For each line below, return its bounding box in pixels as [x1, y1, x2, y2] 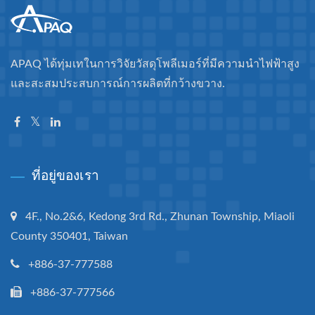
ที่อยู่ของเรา [32, 166, 99, 185]
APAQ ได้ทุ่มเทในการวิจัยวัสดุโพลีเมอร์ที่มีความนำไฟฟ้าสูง [11, 58, 300, 70]
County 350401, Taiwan [11, 231, 128, 243]
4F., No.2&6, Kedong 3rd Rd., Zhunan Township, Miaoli [25, 211, 295, 223]
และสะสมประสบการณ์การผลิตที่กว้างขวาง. [11, 78, 225, 90]
